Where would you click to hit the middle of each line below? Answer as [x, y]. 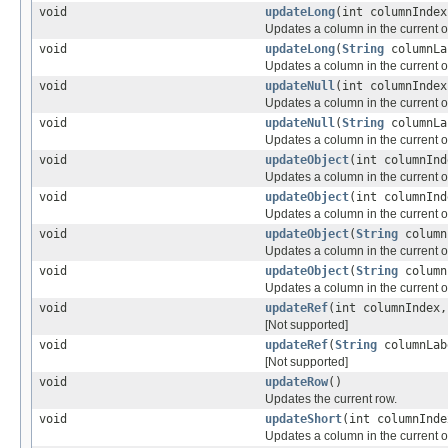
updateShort [303, 418]
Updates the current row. [331, 398]
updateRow [296, 381]
